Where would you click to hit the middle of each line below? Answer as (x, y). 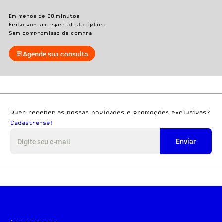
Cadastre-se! (31, 123)
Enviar (186, 141)
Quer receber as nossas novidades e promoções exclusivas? (110, 112)
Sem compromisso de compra (50, 32)
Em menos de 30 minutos (44, 16)
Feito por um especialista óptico (57, 24)
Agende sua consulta (55, 54)
